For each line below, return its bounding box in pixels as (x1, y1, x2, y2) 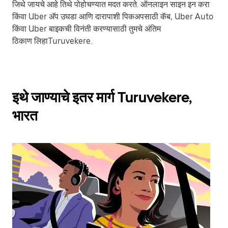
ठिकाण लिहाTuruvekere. (12, 36, 92, 46)
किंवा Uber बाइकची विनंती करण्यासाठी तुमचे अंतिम (12, 24, 161, 34)
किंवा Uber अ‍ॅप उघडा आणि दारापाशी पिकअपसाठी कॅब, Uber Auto (12, 12, 213, 21)
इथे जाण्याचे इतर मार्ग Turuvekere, (12, 89, 192, 106)
